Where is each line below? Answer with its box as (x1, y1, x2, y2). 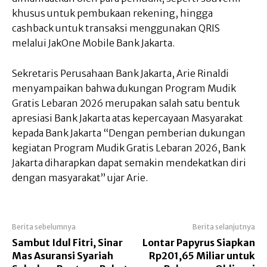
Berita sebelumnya (12, 222, 76, 232)
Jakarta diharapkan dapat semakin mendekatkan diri (12, 157, 246, 169)
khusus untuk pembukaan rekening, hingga (12, 7, 213, 20)
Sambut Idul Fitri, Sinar (12, 237, 123, 249)
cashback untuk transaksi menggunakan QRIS (12, 22, 220, 35)
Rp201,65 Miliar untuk (148, 250, 255, 262)
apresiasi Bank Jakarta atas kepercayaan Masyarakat (12, 112, 243, 125)
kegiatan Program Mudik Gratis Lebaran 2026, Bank (12, 142, 246, 154)
